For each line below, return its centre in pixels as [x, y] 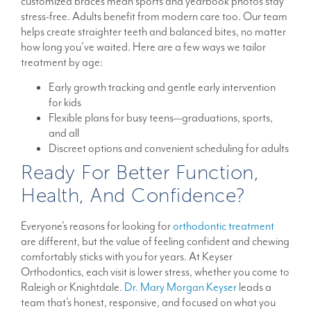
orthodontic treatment [224, 226]
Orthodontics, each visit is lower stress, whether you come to [155, 271]
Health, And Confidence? [133, 195]
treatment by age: [62, 62]
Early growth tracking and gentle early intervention [162, 87]
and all [64, 133]
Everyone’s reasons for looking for [97, 226]
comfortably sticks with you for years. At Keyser [127, 256]
